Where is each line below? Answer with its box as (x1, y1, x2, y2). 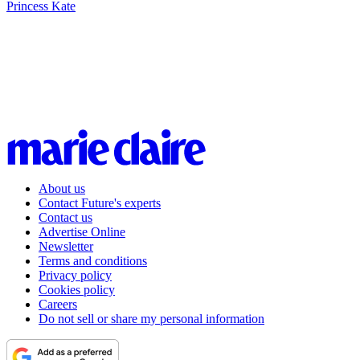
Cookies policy (39, 282, 115, 297)
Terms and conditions (39, 253, 147, 268)
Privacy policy (39, 268, 112, 282)
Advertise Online (39, 224, 125, 239)
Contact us (39, 210, 92, 224)
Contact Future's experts (39, 195, 161, 210)
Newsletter (39, 239, 93, 253)
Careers (39, 297, 77, 311)
